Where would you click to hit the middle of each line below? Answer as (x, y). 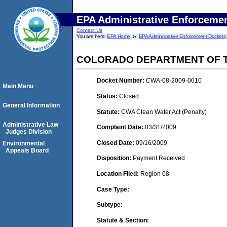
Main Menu (18, 86)
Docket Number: (121, 81)
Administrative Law (30, 125)
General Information (31, 105)
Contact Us (89, 30)
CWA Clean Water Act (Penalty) (164, 112)
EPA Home (119, 36)
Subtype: (110, 205)
